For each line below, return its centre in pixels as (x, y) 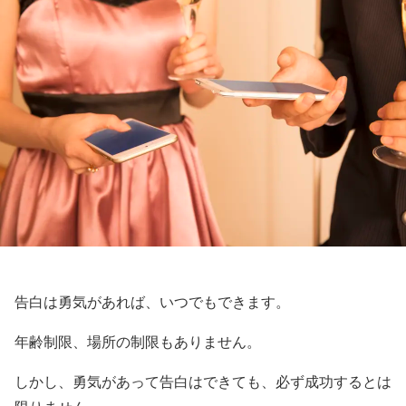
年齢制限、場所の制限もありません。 (138, 342)
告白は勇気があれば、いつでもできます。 (152, 302)
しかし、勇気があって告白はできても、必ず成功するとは (203, 382)
